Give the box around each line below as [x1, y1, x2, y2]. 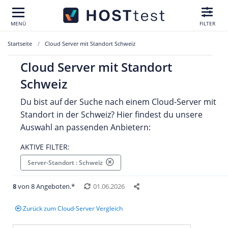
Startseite [8, 40, 32, 47]
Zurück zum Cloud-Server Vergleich [23, 204, 123, 213]
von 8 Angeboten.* [16, 182, 76, 191]
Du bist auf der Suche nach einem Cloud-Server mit [20, 96, 216, 107]
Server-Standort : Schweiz [27, 158, 106, 167]
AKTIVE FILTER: [20, 141, 70, 152]
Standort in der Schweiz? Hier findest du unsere [20, 109, 203, 120]
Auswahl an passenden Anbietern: [20, 122, 151, 133]
